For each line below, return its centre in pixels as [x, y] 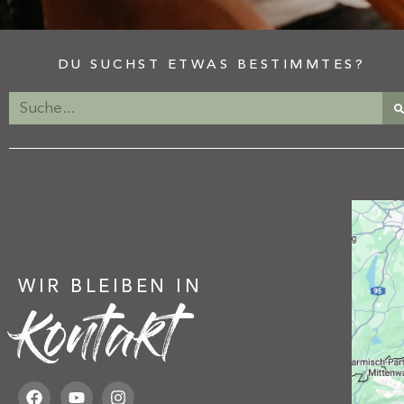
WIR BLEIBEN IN [110, 287]
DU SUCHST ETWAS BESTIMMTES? [212, 66]
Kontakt [96, 344]
